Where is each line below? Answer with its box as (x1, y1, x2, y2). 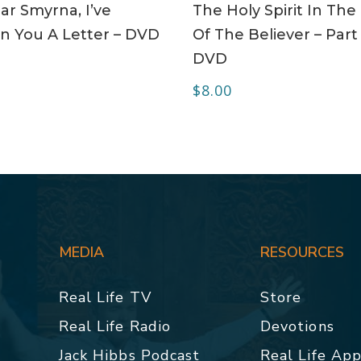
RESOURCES (259, 242, 344, 262)
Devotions (259, 316, 334, 336)
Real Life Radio (58, 316, 172, 336)
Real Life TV (58, 287, 151, 307)
